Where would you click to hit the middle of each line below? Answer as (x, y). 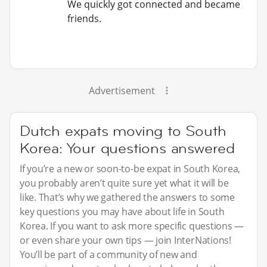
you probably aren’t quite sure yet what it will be (124, 183)
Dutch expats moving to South (123, 131)
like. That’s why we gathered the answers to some (127, 198)
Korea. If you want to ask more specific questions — (132, 226)
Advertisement (122, 91)
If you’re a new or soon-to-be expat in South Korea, (130, 169)
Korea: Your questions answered (127, 148)
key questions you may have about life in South (122, 212)
